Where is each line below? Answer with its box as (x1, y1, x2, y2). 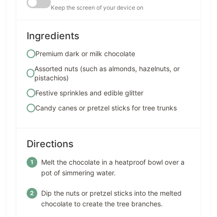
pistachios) (34, 74, 69, 82)
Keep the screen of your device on (51, 4, 143, 12)
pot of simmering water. (41, 169, 116, 177)
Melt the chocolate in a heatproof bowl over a (41, 158, 185, 167)
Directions (27, 138, 74, 150)
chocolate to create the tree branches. (41, 200, 163, 208)
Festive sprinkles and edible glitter (35, 89, 143, 97)
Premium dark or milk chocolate (35, 49, 135, 58)
